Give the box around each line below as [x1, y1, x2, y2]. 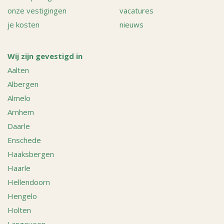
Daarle [7, 121, 30, 131]
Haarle [7, 163, 30, 173]
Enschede [7, 135, 41, 145]
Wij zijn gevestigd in [7, 51, 82, 61]
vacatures [119, 5, 153, 15]
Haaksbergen [7, 149, 54, 159]
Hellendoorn [7, 177, 50, 187]
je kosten [7, 19, 39, 29]
